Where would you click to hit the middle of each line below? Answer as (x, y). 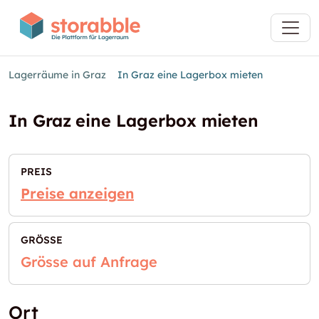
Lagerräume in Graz (57, 75)
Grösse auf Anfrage (89, 262)
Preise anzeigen (77, 193)
